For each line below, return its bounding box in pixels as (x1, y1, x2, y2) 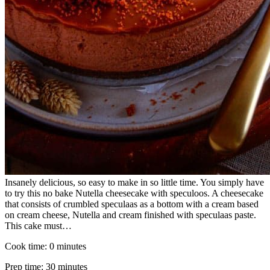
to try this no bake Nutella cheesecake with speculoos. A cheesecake (5, 187, 263, 198)
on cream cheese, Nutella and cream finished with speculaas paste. (5, 209, 256, 220)
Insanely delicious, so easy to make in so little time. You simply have (5, 177, 264, 187)
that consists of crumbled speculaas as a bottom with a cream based (5, 198, 259, 209)
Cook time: (5, 240, 49, 251)
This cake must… (5, 220, 72, 231)
